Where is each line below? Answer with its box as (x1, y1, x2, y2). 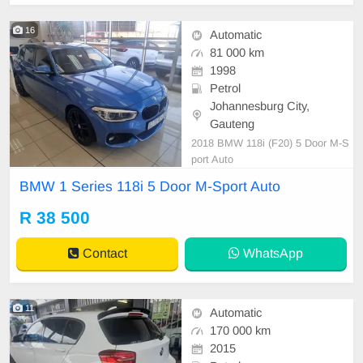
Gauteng (210, 117, 254, 131)
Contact (79, 246, 127, 261)
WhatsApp (240, 246, 303, 261)
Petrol (210, 82, 241, 96)
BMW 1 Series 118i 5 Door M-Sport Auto (19, 178, 280, 195)
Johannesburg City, (210, 100, 310, 113)
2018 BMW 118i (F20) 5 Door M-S (191, 137, 349, 150)
